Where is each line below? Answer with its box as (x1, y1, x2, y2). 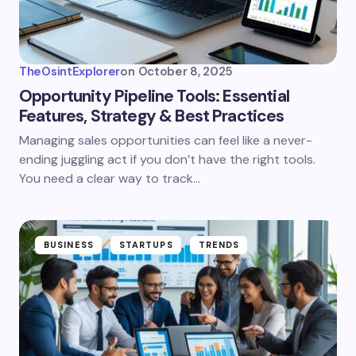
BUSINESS (44, 239, 94, 250)
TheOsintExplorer (19, 64, 121, 79)
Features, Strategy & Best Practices (19, 105, 284, 127)
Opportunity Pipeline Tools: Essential (19, 85, 289, 107)
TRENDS (198, 239, 240, 250)
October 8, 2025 (137, 64, 234, 79)
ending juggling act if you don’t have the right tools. (19, 151, 315, 168)
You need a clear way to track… (19, 170, 200, 187)
